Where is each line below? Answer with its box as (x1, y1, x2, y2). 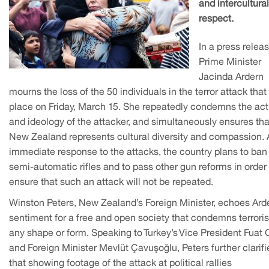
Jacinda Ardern (199, 73, 264, 82)
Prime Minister (199, 58, 261, 67)
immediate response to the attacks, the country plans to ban (9, 148, 267, 157)
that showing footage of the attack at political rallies (9, 259, 232, 268)
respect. (199, 14, 234, 23)
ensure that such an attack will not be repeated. (9, 178, 213, 187)
